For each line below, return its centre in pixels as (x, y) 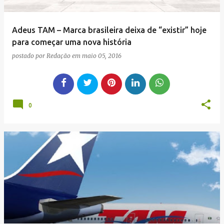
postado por (29, 56)
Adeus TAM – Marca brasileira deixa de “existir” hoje (109, 30)
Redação (58, 56)
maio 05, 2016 (102, 56)
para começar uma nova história (72, 42)
